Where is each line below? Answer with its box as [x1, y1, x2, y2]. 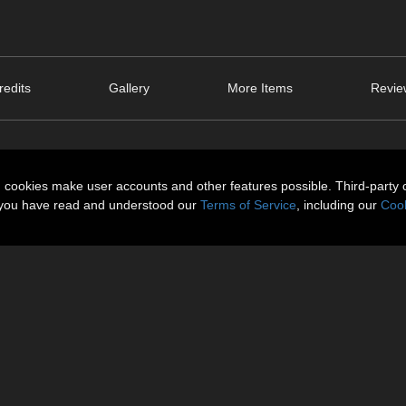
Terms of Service [200, 198, 296, 212]
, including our [296, 198, 381, 212]
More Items [227, 81, 294, 96]
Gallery [109, 81, 150, 96]
